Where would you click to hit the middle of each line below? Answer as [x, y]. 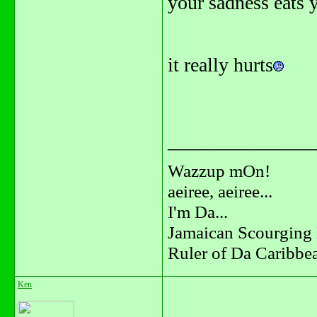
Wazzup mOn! [219, 170]
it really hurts [220, 65]
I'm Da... [198, 211]
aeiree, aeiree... [220, 191]
